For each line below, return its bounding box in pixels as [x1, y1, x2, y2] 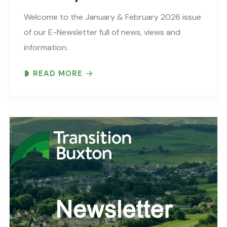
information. [24, 42, 68, 53]
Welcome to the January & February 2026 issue [24, 11, 201, 22]
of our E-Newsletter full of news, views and [24, 26, 180, 37]
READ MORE [33, 68, 83, 79]
